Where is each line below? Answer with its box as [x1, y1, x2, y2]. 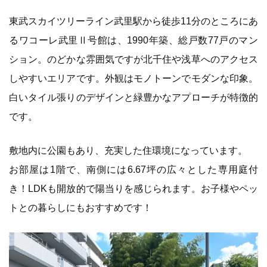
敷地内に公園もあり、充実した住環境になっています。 [9, 145, 247, 156]
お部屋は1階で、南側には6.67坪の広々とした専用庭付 [9, 164, 258, 175]
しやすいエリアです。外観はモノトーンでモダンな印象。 [9, 73, 258, 83]
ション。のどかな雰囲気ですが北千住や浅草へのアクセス [9, 54, 258, 64]
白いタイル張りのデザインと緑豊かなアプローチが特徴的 [9, 92, 258, 103]
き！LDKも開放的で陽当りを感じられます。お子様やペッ [9, 183, 258, 194]
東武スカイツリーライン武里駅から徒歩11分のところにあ [9, 15, 258, 26]
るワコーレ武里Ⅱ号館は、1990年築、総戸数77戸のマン [9, 35, 258, 45]
